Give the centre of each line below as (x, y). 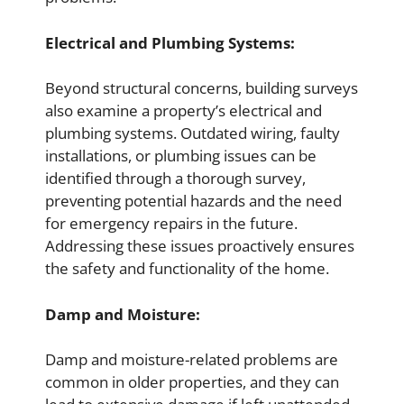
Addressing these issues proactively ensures (200, 246)
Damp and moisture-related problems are (192, 360)
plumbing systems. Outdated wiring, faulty (193, 133)
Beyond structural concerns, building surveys (202, 88)
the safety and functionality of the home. (187, 269)
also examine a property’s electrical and (184, 111)
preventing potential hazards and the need (193, 201)
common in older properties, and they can (192, 382)
